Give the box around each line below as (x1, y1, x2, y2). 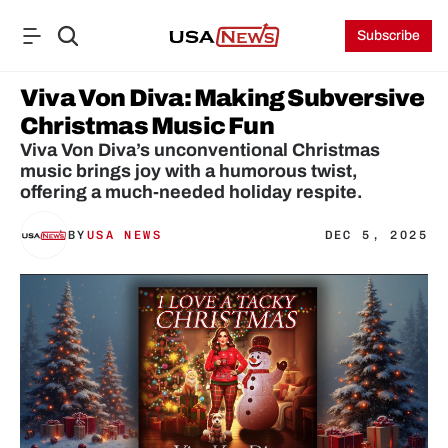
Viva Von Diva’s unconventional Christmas (20, 140, 380, 160)
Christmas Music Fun (20, 113, 274, 139)
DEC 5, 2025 (324, 228, 428, 242)
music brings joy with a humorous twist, (20, 161, 358, 181)
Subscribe (357, 28, 421, 43)
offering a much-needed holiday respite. (20, 182, 363, 202)
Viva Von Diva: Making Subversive (20, 85, 425, 111)
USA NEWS (86, 228, 163, 242)
